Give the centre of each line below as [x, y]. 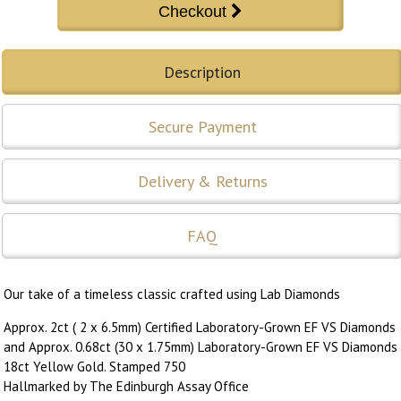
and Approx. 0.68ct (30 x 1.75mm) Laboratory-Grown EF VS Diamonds [200, 346]
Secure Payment [202, 126]
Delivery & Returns [202, 181]
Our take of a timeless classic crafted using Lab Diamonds [172, 294]
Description [202, 72]
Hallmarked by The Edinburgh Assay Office [126, 386]
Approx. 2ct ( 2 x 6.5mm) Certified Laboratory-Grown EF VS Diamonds [200, 327]
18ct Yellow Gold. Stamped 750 [94, 366]
